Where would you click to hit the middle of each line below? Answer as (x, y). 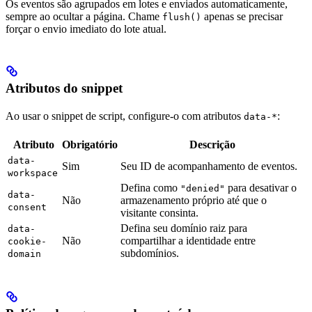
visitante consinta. (159, 212)
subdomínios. (150, 253)
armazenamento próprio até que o (194, 200)
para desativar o (261, 187)
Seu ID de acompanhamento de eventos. (209, 166)
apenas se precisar (242, 16)
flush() (182, 17)
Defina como (150, 187)
